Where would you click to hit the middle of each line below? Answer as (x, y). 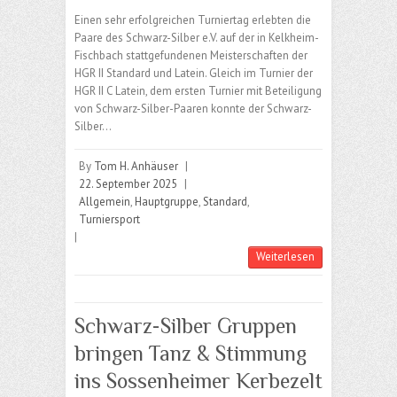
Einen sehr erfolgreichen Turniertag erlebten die (193, 20)
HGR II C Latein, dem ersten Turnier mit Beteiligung (198, 91)
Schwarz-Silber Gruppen (186, 326)
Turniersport (109, 220)
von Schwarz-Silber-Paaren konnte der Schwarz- (193, 109)
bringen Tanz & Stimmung (191, 354)
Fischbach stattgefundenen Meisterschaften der (191, 56)
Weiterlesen (285, 257)
